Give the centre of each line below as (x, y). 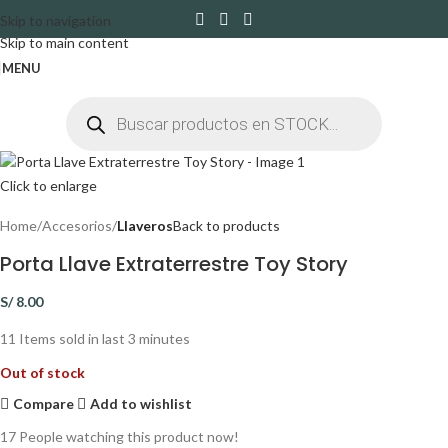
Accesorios (77, 226)
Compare (44, 403)
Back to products (226, 226)
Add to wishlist (141, 403)
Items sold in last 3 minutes (104, 339)
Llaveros (145, 226)
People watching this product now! (129, 437)
